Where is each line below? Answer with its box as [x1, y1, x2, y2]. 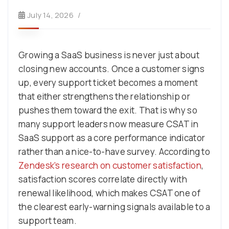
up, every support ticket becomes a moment [18, 76, 198, 88]
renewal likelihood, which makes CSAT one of [18, 187, 200, 199]
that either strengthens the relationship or [18, 90, 190, 102]
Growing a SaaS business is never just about [18, 49, 199, 61]
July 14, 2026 [27, 9, 74, 20]
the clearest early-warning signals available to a [18, 200, 211, 213]
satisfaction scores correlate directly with [18, 173, 187, 185]
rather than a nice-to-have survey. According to [18, 145, 211, 157]
